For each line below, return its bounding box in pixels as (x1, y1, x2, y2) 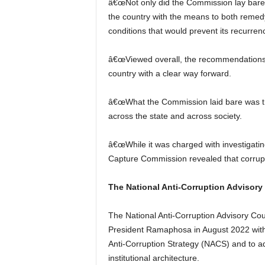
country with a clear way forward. (108, 69, 231, 78)
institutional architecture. (108, 253, 199, 263)
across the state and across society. (108, 111, 242, 121)
